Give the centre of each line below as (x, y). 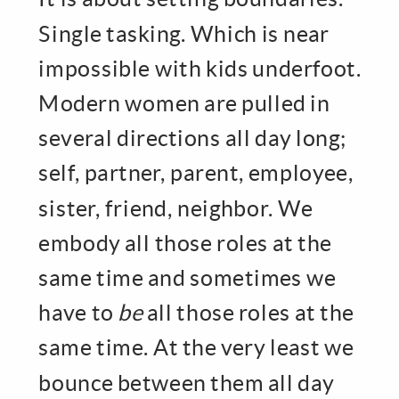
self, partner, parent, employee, (196, 173)
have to (78, 312)
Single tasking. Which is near (184, 33)
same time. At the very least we (196, 347)
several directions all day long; (193, 138)
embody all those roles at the (185, 242)
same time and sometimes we (187, 277)
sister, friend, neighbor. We (175, 208)
